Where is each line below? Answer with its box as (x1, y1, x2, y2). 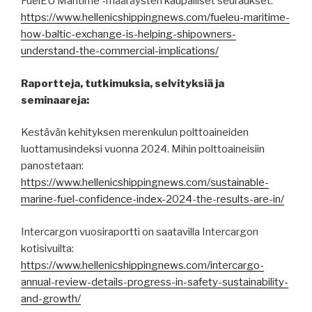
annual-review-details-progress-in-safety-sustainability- (21, 275, 288, 288)
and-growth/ (21, 292, 81, 305)
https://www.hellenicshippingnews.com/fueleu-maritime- (21, 11, 290, 24)
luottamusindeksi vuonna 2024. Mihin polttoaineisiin (21, 143, 265, 156)
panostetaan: (21, 159, 84, 173)
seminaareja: (21, 93, 89, 107)
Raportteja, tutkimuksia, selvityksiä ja (21, 77, 224, 90)
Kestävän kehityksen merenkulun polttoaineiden (21, 126, 249, 139)
